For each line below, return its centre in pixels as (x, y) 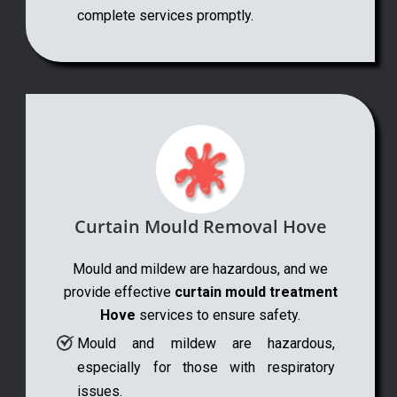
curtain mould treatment (256, 292)
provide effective (119, 292)
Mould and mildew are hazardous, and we (200, 269)
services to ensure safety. (218, 315)
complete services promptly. (166, 15)
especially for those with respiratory (206, 368)
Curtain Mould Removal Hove (200, 227)
